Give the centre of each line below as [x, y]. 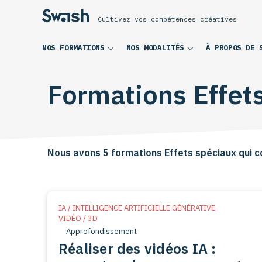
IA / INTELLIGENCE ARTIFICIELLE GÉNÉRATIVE [137, 208]
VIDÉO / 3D [78, 218]
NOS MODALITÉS [155, 48]
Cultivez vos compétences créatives [167, 19]
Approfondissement [101, 231]
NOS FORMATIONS [73, 48]
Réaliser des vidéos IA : [137, 248]
